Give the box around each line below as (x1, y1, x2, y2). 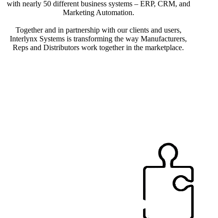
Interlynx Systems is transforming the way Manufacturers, (10, 35, 187, 43)
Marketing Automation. (62, 8, 134, 17)
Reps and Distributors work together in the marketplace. (13, 43, 184, 52)
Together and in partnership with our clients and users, (15, 26, 182, 34)
